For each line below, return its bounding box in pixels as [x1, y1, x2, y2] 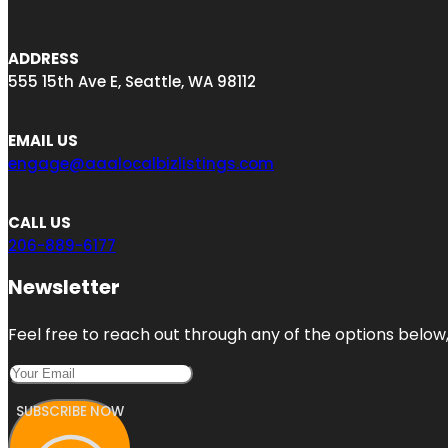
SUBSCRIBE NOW [16, 402, 124, 422]
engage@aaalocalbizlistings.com [8, 153, 274, 175]
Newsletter [8, 273, 120, 302]
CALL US [8, 212, 71, 234]
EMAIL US [8, 130, 78, 152]
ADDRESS [8, 48, 79, 70]
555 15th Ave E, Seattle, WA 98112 [8, 71, 256, 93]
